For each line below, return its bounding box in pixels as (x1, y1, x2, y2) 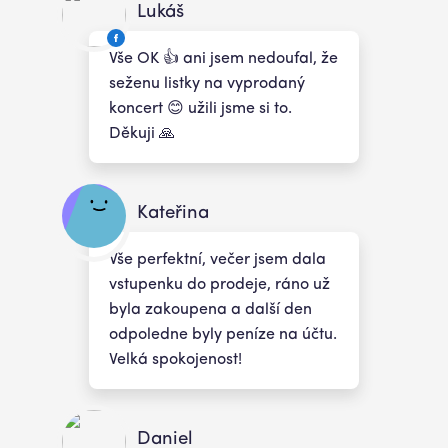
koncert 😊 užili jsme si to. (109, 101, 292, 118)
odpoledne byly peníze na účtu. (109, 327, 337, 344)
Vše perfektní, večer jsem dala (109, 252, 326, 269)
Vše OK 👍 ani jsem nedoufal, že (109, 51, 338, 68)
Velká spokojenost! (109, 352, 242, 369)
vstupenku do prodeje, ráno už (109, 277, 330, 294)
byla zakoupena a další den (109, 302, 312, 319)
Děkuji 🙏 (109, 126, 175, 143)
